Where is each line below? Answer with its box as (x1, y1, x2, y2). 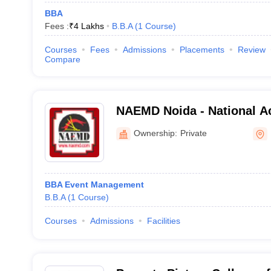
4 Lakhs (73, 21, 104, 31)
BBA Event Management (44, 180, 144, 189)
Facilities (146, 216, 180, 226)
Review (237, 45, 266, 54)
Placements (179, 45, 224, 54)
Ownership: (133, 128, 177, 138)
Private (180, 128, 207, 138)
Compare (44, 54, 80, 64)
